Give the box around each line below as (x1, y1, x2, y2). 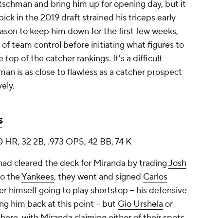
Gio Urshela (118, 199, 163, 210)
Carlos (143, 171, 167, 183)
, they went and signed (54, 171, 143, 183)
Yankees (21, 171, 54, 183)
